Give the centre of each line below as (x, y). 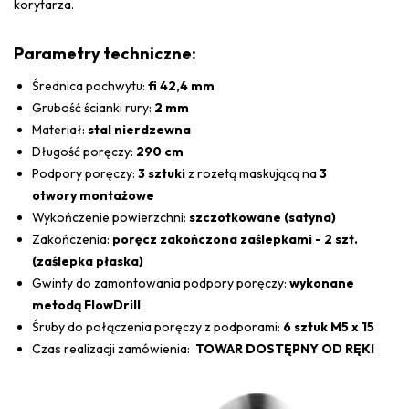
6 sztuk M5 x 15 (329, 326)
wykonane (322, 283)
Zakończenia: (71, 239)
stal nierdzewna (139, 129)
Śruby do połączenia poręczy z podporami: (157, 326)
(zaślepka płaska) (88, 261)
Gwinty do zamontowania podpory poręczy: (161, 283)
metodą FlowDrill (86, 304)
